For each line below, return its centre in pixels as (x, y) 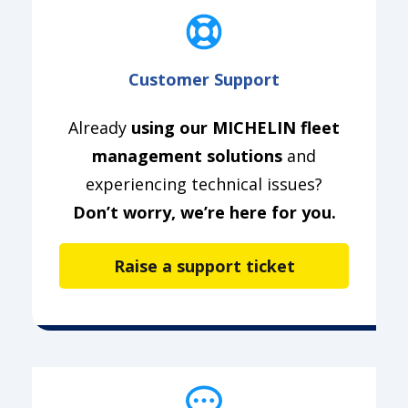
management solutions (187, 155)
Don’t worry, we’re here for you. (204, 212)
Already (97, 127)
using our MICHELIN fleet (233, 127)
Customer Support (204, 79)
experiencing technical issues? (204, 184)
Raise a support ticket (204, 265)
